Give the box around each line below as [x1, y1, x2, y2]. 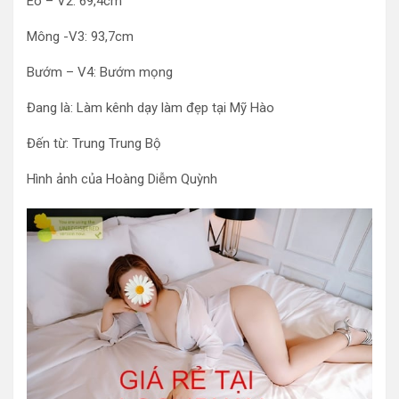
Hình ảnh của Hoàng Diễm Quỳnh [27, 171, 217, 188]
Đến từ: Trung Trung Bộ [27, 135, 161, 152]
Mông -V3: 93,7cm [27, 28, 134, 45]
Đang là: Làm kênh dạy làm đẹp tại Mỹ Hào [27, 100, 274, 117]
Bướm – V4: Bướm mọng [27, 64, 173, 81]
